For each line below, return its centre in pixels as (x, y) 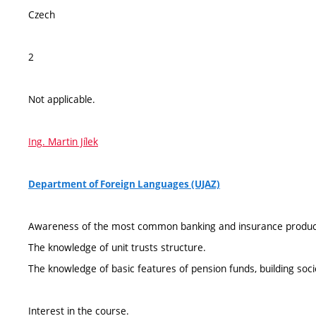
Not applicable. (62, 99)
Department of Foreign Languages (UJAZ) (124, 184)
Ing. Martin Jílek (63, 141)
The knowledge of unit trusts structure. (117, 247)
